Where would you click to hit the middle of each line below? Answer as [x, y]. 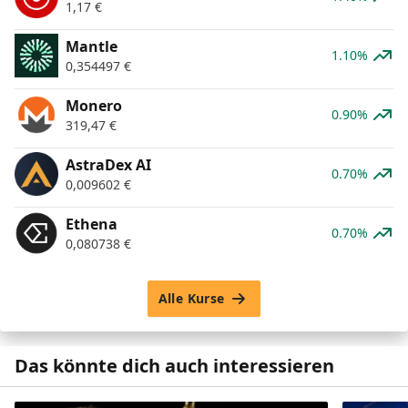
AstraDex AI [108, 165]
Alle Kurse [191, 299]
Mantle [92, 47]
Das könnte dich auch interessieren [174, 366]
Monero [94, 106]
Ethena [92, 224]
